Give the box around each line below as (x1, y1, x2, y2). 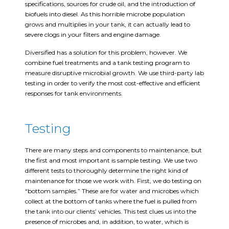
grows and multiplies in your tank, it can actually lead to (25, 20, 192, 29)
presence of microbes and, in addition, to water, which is (25, 217, 189, 225)
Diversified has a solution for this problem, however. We (25, 48, 187, 56)
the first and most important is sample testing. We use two (25, 156, 197, 164)
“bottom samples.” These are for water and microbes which (25, 187, 199, 195)
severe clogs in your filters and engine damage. (25, 31, 161, 39)
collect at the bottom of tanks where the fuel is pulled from (25, 197, 197, 205)
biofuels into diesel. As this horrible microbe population (25, 10, 185, 18)
